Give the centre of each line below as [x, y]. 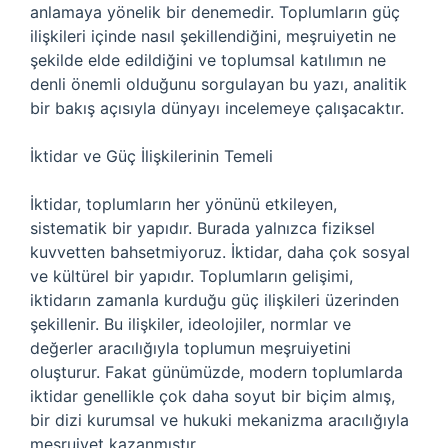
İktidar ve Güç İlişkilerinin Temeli [151, 156]
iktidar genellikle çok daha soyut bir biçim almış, [212, 396]
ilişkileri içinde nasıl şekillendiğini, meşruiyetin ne [213, 36]
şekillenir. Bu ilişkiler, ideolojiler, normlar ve [190, 324]
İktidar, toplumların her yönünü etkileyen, [183, 204]
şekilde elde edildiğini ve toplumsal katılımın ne [208, 60]
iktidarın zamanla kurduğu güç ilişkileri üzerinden [214, 300]
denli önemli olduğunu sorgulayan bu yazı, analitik [218, 84]
